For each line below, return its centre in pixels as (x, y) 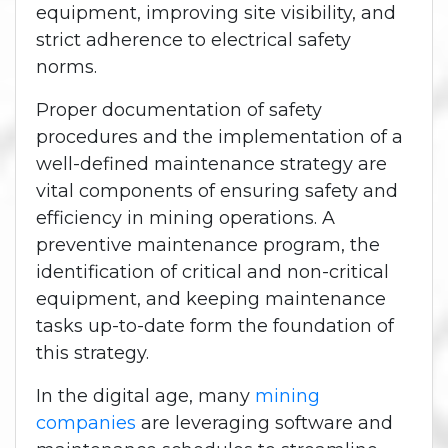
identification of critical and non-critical (212, 271)
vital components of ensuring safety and (217, 190)
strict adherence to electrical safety (193, 39)
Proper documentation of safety (179, 109)
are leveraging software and (264, 422)
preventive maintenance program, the (208, 244)
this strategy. (92, 352)
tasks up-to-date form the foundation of (215, 325)
